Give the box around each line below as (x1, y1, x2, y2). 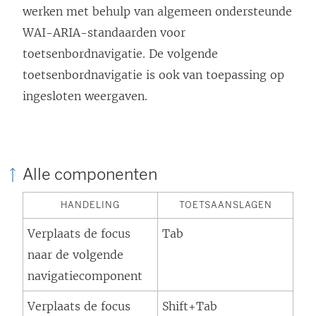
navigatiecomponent (28, 269, 142, 284)
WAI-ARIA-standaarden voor (23, 25, 186, 40)
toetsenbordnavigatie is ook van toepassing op (23, 68, 284, 83)
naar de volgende (28, 248, 123, 262)
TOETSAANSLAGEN (178, 200, 272, 211)
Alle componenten (23, 164, 157, 184)
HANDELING (61, 200, 120, 211)
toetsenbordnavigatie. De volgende (23, 47, 218, 61)
